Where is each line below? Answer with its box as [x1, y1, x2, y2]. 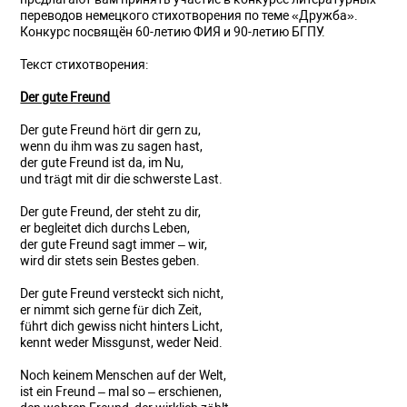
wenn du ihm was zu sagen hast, [20, 139, 203, 154]
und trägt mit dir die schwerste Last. [20, 172, 223, 187]
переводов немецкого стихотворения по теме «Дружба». [20, 8, 359, 24]
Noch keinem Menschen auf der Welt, [20, 368, 227, 383]
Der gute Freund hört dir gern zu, [20, 123, 202, 138]
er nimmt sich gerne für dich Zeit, [20, 303, 203, 318]
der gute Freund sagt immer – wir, [20, 237, 208, 253]
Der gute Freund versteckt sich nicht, [20, 286, 224, 302]
